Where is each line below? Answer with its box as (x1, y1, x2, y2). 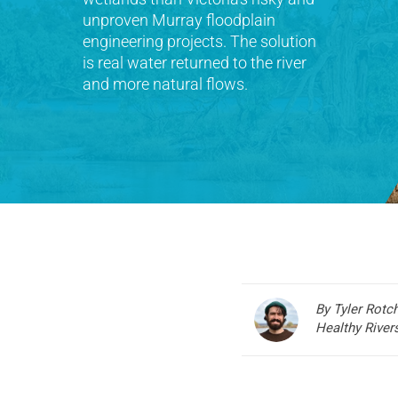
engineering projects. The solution (83, 32, 316, 51)
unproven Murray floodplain (83, 11, 275, 29)
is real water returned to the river (83, 53, 306, 72)
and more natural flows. (83, 75, 248, 93)
